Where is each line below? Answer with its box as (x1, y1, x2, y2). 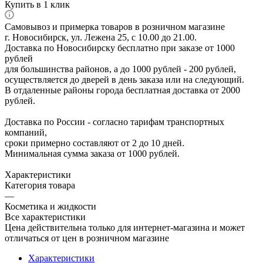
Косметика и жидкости (5, 201, 96, 211)
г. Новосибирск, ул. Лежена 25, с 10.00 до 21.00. (5, 32, 197, 42)
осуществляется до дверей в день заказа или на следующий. (5, 74, 244, 85)
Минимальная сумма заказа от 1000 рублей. (5, 148, 180, 159)
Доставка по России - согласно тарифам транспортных (5, 116, 224, 127)
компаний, (5, 127, 47, 137)
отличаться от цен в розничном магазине (5, 232, 169, 243)
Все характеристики (5, 211, 86, 222)
